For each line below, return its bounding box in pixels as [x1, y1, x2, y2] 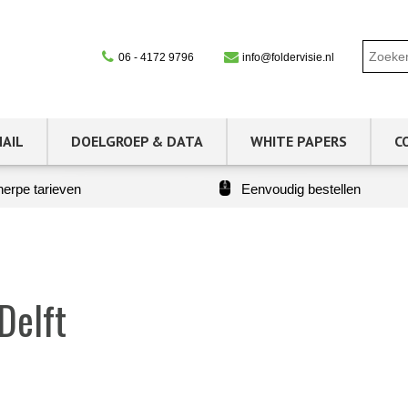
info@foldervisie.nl [240, 51, 334, 64]
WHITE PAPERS [250, 131, 347, 150]
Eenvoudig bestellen [241, 180, 361, 197]
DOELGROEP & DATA [71, 131, 203, 150]
